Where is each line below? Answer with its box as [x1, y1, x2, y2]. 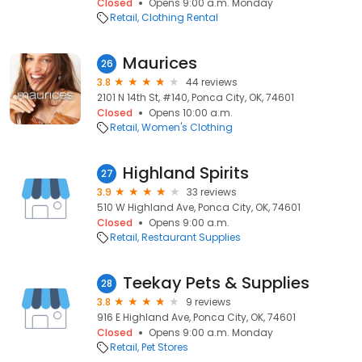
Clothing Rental [141, 11, 218, 24]
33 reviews [187, 185, 237, 199]
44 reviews [186, 75, 238, 89]
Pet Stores [141, 340, 188, 354]
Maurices [123, 52, 197, 74]
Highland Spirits [123, 162, 249, 184]
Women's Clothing [141, 120, 233, 134]
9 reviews [186, 295, 231, 309]
